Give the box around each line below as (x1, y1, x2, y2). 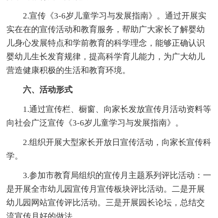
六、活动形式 (23, 85, 73, 94)
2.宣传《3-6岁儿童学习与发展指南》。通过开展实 (23, 11, 207, 20)
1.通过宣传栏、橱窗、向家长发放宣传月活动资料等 (23, 104, 212, 114)
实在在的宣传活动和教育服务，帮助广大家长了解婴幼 (6, 24, 205, 34)
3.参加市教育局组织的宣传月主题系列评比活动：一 (23, 170, 212, 180)
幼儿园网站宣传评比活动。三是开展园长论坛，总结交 (6, 198, 205, 207)
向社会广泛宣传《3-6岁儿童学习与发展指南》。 (6, 118, 184, 127)
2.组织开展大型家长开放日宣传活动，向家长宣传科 (23, 137, 212, 147)
